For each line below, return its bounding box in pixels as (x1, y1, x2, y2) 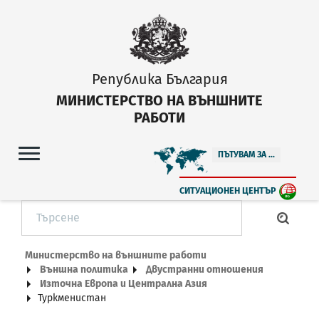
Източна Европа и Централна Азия (40, 277, 207, 290)
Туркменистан (38, 291, 106, 304)
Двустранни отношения (146, 263, 263, 276)
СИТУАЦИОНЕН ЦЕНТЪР (179, 185, 276, 197)
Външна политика (40, 263, 128, 276)
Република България (91, 70, 228, 88)
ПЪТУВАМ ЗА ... (218, 149, 275, 159)
